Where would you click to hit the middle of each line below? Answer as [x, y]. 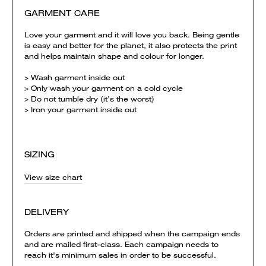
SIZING [39, 154]
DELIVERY [47, 212]
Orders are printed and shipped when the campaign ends [132, 234]
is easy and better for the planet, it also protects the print [131, 45]
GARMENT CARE [62, 13]
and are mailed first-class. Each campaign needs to [121, 244]
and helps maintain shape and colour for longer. [114, 56]
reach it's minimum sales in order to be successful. [120, 255]
